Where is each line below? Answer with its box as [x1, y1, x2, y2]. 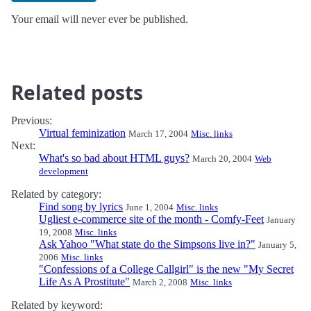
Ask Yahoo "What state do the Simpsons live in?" [39, 238, 255, 250]
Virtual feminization [39, 127, 126, 139]
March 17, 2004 [128, 128, 188, 139]
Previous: [11, 115, 52, 126]
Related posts [11, 79, 143, 106]
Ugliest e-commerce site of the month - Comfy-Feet [39, 213, 264, 225]
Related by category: [11, 188, 101, 200]
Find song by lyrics [39, 201, 123, 212]
